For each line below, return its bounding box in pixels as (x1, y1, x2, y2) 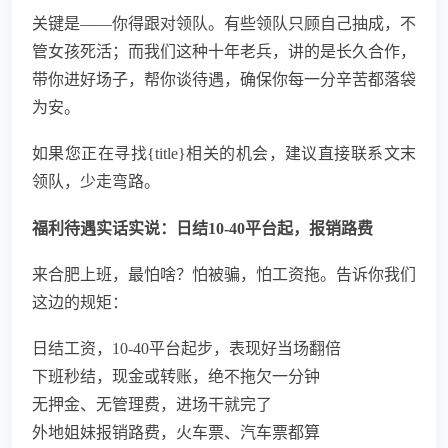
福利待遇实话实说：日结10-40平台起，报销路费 (32, 220, 373, 238)
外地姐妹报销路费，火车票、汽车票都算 (32, 424, 320, 442)
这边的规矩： (32, 294, 128, 312)
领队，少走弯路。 (32, 173, 160, 191)
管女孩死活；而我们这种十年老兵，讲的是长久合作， (32, 43, 416, 61)
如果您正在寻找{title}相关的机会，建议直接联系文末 (32, 145, 416, 163)
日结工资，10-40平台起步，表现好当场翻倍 (32, 340, 341, 358)
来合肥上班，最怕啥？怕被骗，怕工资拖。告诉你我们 (32, 266, 416, 284)
